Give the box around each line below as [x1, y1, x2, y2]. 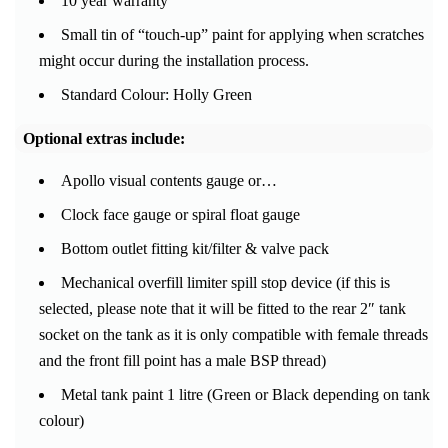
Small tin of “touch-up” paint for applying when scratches [61, 26, 424, 44]
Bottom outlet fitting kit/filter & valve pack [61, 240, 329, 258]
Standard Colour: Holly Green [61, 86, 252, 104]
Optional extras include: [23, 130, 185, 148]
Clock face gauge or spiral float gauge [61, 206, 300, 224]
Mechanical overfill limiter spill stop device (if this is [61, 274, 390, 292]
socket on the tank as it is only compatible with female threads [39, 326, 428, 344]
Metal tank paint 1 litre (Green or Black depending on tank [61, 386, 430, 404]
